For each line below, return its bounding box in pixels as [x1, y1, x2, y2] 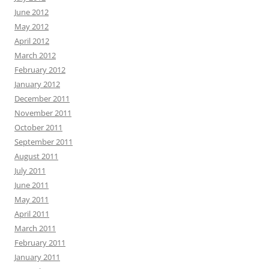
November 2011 [14, 107, 71, 118]
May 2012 [14, 21, 49, 32]
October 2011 [14, 122, 62, 133]
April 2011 [14, 208, 49, 219]
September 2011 [14, 136, 73, 147]
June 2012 [14, 7, 49, 17]
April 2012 [14, 35, 49, 46]
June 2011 [14, 180, 49, 190]
